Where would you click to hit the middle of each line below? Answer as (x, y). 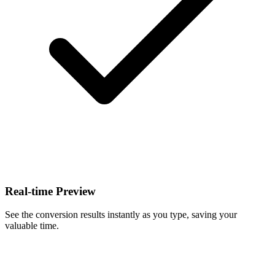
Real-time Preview (50, 191)
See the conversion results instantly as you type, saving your (121, 215)
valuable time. (32, 226)
